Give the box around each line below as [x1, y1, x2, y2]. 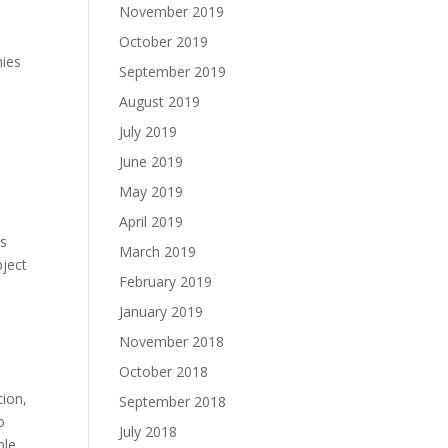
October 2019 [119, 32, 209, 51]
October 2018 [119, 362, 209, 381]
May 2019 [119, 182, 184, 201]
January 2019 [119, 302, 204, 321]
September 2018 [119, 392, 227, 411]
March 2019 [119, 242, 197, 261]
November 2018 [119, 332, 225, 351]
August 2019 [119, 92, 201, 111]
